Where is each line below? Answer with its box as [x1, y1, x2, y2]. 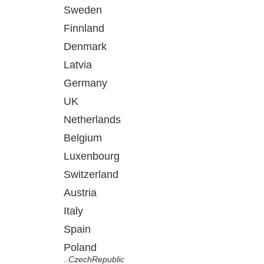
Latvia [64, 59, 92, 71]
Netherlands [64, 114, 121, 126]
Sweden [64, 4, 102, 16]
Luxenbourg [64, 150, 120, 162]
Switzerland [64, 169, 118, 180]
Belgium [64, 132, 102, 144]
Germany [64, 77, 107, 89]
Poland [64, 242, 97, 253]
